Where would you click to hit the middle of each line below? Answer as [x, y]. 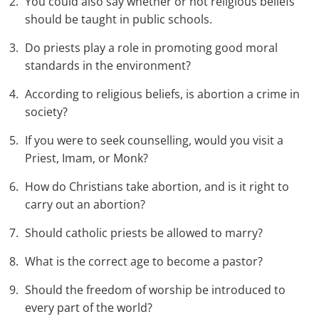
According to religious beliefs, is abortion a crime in [162, 94]
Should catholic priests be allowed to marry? [144, 233]
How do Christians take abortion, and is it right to [157, 187]
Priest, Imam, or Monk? [87, 158]
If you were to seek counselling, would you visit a [154, 141]
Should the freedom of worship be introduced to [155, 290]
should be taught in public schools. [119, 20]
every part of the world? [89, 308]
